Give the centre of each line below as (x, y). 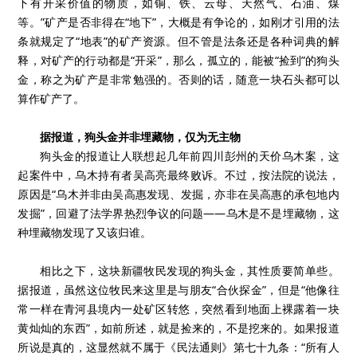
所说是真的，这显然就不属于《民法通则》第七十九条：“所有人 (178, 347)
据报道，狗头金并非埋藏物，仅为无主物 (141, 137)
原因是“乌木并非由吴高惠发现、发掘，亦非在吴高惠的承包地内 (178, 194)
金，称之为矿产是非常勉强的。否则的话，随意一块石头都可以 (178, 79)
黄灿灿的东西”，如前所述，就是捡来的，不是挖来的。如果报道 (178, 328)
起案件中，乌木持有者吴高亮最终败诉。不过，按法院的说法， (178, 175)
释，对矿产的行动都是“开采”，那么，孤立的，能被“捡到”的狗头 (178, 60)
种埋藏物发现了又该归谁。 (85, 232)
